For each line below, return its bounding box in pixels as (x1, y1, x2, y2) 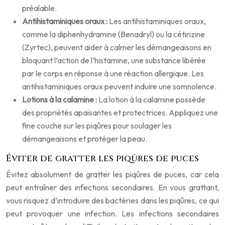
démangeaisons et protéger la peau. (22, 134, 147, 144)
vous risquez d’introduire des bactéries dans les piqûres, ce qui (6, 195, 219, 205)
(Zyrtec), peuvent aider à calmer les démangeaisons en (22, 42, 211, 52)
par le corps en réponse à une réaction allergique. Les (22, 68, 204, 78)
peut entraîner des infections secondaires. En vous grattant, (6, 182, 219, 192)
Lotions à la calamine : (22, 94, 98, 104)
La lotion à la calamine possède (98, 94, 205, 104)
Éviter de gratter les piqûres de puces (6, 152, 199, 165)
